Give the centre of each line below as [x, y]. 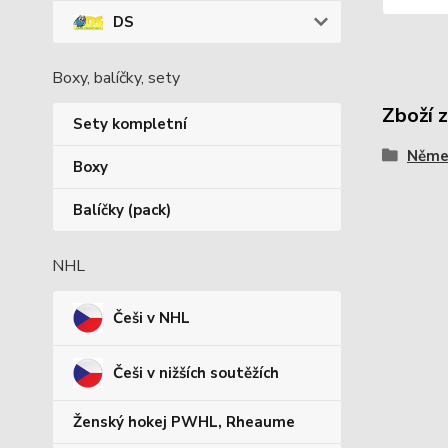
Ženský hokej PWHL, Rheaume [184, 422]
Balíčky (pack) [122, 210]
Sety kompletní [130, 124]
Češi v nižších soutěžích [196, 373]
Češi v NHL [151, 318]
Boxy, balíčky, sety [116, 78]
